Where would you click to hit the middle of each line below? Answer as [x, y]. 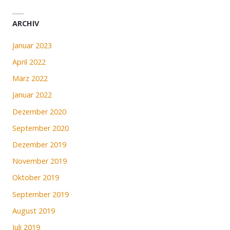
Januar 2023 [32, 45]
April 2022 [29, 62]
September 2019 [41, 194]
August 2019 [34, 210]
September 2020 [41, 128]
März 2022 [30, 79]
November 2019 [40, 161]
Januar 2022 [32, 95]
